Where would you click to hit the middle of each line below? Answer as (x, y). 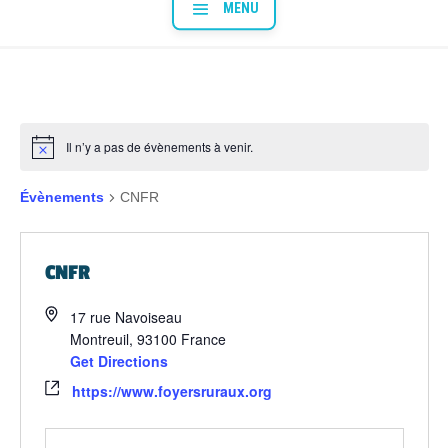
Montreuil (99, 339)
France (203, 339)
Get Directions (118, 361)
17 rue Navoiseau (125, 317)
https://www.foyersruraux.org (171, 391)
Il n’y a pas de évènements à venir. (159, 147)
